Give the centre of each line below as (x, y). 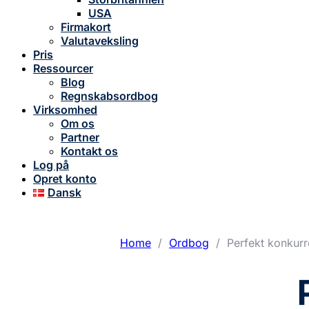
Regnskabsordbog (109, 96)
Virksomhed (65, 110)
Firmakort (86, 27)
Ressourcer (63, 68)
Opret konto (65, 179)
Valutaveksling (100, 41)
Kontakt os (89, 151)
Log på (51, 165)
